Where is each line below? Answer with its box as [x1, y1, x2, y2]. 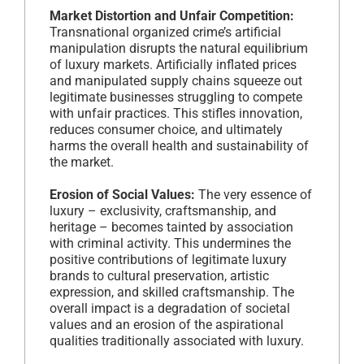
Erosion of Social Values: [50, 186, 195, 202]
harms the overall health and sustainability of [50, 137, 309, 154]
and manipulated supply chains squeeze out [50, 72, 302, 89]
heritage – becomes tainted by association [50, 219, 293, 235]
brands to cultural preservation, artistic [50, 267, 269, 284]
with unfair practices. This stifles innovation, [50, 105, 302, 121]
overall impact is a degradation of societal [50, 300, 290, 316]
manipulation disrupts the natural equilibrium [50, 40, 308, 56]
